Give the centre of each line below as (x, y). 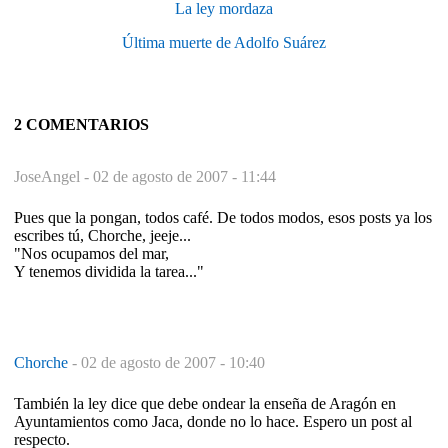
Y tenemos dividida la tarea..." (109, 271)
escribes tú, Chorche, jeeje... (102, 235)
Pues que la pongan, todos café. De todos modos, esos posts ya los (223, 217)
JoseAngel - (53, 176)
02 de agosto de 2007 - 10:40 (173, 362)
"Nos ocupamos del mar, (91, 253)
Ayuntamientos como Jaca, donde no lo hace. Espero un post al (213, 421)
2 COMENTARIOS (81, 124)
